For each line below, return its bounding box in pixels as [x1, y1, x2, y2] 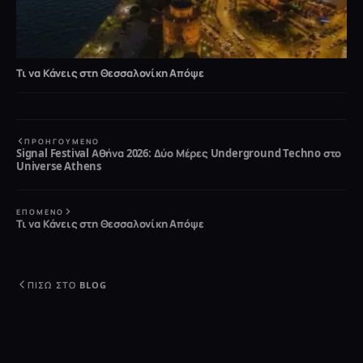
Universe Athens [16, 158, 102, 173]
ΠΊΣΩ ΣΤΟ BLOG [28, 278, 108, 291]
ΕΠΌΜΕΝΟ [16, 206, 64, 217]
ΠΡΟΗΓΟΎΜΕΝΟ [24, 135, 100, 147]
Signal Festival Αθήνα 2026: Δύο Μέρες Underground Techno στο [16, 145, 342, 160]
